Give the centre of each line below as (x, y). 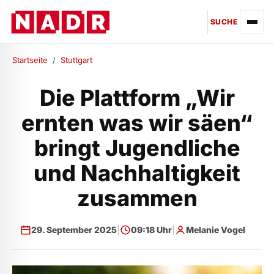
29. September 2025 (74, 230)
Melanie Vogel (215, 230)
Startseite (30, 60)
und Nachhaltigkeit (137, 173)
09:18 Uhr (151, 230)
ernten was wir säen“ (137, 123)
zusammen (137, 198)
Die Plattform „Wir (137, 98)
